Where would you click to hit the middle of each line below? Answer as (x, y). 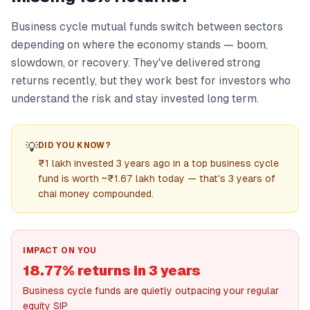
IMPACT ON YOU (60, 250)
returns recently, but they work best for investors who (151, 81)
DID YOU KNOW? (74, 145)
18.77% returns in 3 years (112, 271)
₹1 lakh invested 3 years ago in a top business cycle (158, 163)
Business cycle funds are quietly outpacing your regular (151, 291)
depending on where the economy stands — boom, (139, 45)
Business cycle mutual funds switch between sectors (147, 27)
